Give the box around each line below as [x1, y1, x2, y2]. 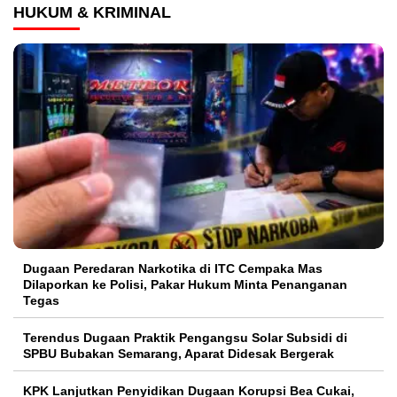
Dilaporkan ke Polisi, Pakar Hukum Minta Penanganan [23, 276, 347, 292]
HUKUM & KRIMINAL [13, 3, 171, 21]
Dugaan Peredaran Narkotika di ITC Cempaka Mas [23, 261, 323, 276]
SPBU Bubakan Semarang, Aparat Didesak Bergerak [23, 346, 334, 361]
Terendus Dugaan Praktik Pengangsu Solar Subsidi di [23, 330, 347, 345]
